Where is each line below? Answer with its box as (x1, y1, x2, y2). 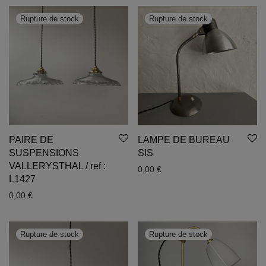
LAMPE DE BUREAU (138, 135, 230, 145)
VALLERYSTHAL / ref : (9, 161, 106, 171)
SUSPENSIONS (9, 148, 79, 158)
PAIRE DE (9, 135, 53, 145)
